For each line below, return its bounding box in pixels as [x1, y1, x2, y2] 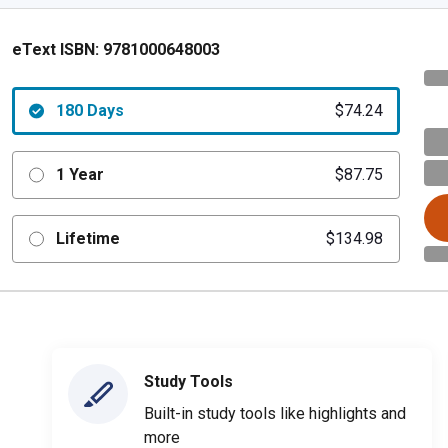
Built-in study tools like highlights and [144, 403, 406, 423]
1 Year [55, 165, 104, 184]
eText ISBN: [12, 40, 99, 59]
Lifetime [55, 229, 120, 248]
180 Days [55, 101, 124, 120]
